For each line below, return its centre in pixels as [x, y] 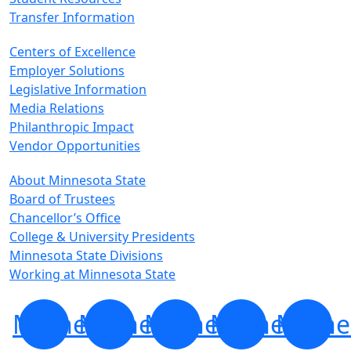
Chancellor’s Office [65, 218]
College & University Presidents [102, 237]
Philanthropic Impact [72, 127]
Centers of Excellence [72, 52]
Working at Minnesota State [92, 274]
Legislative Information [78, 89]
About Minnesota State [78, 180]
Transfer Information [72, 17]
